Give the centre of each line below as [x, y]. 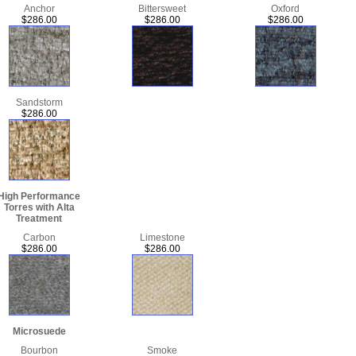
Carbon [39, 237]
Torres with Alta [39, 207]
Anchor [39, 8]
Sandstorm [39, 102]
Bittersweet [162, 8]
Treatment [39, 218]
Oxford [285, 8]
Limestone [162, 237]
